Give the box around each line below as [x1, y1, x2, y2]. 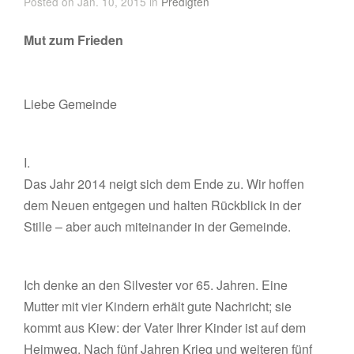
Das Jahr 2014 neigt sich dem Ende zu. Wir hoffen [24, 175, 305, 193]
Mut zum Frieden [24, 31, 124, 49]
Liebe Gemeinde [24, 95, 118, 113]
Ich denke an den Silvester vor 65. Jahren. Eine [24, 276, 288, 294]
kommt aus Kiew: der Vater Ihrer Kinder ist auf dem [24, 318, 307, 337]
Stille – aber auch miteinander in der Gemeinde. [24, 217, 292, 235]
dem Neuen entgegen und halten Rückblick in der [24, 196, 302, 214]
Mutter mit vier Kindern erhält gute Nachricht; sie [24, 297, 292, 315]
